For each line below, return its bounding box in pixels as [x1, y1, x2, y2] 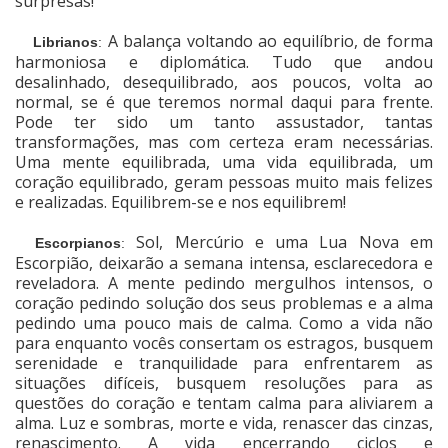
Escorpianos [35, 235, 121, 252]
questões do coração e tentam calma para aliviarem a [15, 392, 433, 415]
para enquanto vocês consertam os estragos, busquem [15, 332, 433, 355]
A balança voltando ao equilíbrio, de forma [107, 30, 434, 53]
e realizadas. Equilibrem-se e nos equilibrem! [15, 191, 346, 214]
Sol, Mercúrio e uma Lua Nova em [136, 231, 434, 254]
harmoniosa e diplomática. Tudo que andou [15, 51, 433, 74]
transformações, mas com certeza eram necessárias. [15, 131, 433, 154]
